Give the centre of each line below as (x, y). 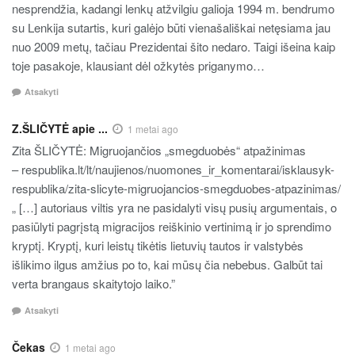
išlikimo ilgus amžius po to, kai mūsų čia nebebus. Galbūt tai (167, 265)
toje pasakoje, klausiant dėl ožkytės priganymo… (138, 65)
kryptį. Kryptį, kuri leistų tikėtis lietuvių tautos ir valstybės (158, 246)
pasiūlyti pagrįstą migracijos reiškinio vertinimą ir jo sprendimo (172, 227)
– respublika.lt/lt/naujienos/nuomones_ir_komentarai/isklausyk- (173, 170)
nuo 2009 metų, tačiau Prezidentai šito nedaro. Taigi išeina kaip (174, 46)
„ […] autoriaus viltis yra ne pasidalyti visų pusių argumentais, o (174, 208)
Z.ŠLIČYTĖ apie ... (60, 129)
